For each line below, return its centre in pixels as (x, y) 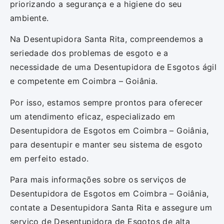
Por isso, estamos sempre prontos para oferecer (106, 102)
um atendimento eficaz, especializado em (93, 116)
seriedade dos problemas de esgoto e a (89, 53)
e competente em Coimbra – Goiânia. (84, 81)
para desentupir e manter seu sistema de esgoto (106, 144)
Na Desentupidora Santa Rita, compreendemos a (107, 39)
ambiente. (29, 18)
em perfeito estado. (49, 158)
